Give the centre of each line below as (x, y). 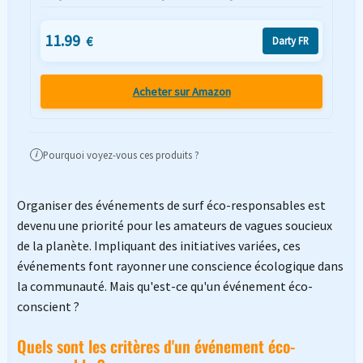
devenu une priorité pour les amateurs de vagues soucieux (174, 226)
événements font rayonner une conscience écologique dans (180, 266)
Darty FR (290, 41)
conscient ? (48, 307)
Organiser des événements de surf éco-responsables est (171, 205)
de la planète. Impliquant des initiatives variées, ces (158, 246)
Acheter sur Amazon (181, 91)
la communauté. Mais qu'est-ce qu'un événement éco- (164, 286)
